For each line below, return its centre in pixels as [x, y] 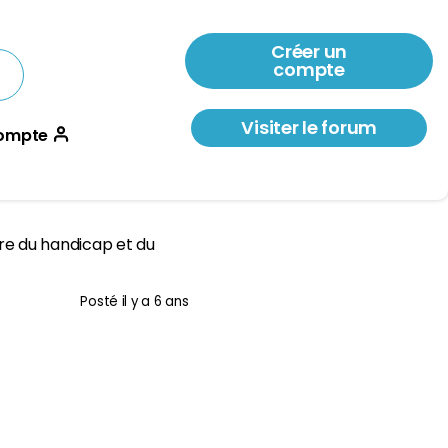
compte [309, 69]
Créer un [309, 51]
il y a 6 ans [155, 302]
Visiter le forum [309, 127]
